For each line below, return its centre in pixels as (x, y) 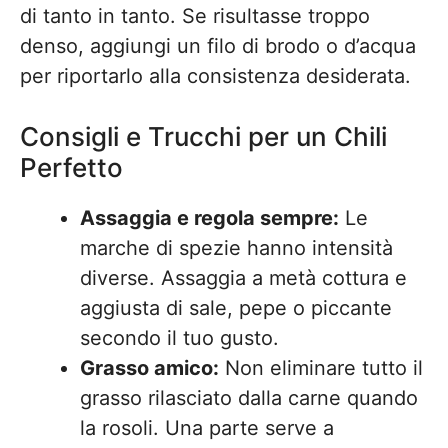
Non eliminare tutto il (321, 368)
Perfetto (71, 167)
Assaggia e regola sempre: (209, 218)
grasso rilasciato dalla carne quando (249, 398)
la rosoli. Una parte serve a (207, 428)
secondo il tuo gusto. (179, 338)
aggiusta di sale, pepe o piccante (236, 308)
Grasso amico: (149, 368)
